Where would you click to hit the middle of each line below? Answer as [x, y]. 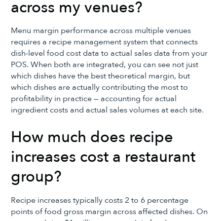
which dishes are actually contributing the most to [100, 88]
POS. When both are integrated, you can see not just [105, 65]
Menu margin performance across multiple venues [101, 31]
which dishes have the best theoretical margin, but [101, 76]
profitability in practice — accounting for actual [94, 99]
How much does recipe [92, 137]
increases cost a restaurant [103, 157]
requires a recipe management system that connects [105, 42]
